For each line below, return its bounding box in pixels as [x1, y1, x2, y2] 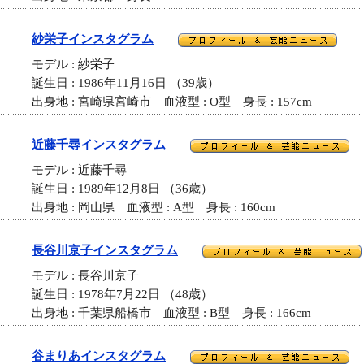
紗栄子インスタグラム [32, 32, 154, 45]
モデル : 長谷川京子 [32, 269, 151, 283]
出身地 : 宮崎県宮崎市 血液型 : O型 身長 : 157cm [32, 95, 312, 109]
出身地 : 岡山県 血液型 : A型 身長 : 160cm [32, 201, 275, 214]
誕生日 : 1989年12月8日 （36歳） [32, 182, 213, 196]
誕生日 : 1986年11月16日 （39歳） [32, 76, 219, 90]
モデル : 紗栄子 [32, 58, 127, 71]
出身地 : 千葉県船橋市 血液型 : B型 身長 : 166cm [32, 306, 311, 320]
